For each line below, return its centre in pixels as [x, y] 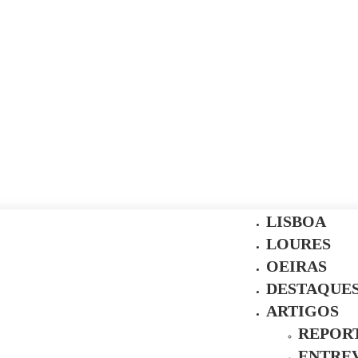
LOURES [298, 244]
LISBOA [296, 221]
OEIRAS [296, 266]
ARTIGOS [302, 311]
